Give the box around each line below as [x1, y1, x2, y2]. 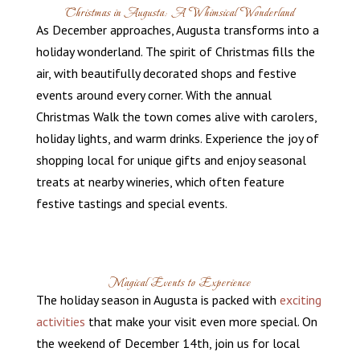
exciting [279, 292, 321, 309]
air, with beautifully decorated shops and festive [35, 65, 297, 82]
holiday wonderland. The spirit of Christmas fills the [35, 43, 315, 60]
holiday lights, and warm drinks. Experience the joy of [35, 130, 319, 147]
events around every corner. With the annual [35, 87, 272, 104]
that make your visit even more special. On [84, 313, 317, 330]
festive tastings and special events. [35, 195, 227, 212]
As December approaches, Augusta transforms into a [35, 22, 319, 39]
